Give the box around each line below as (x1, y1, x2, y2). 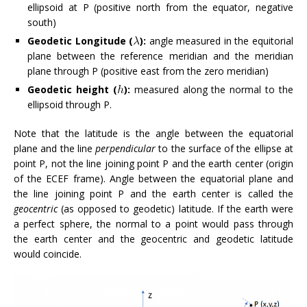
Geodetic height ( (27, 82, 117, 96)
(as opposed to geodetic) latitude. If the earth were (61, 201, 294, 215)
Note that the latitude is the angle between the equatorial (14, 126, 293, 140)
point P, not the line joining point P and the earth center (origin (14, 156, 293, 170)
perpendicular (95, 141, 156, 155)
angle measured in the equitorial (146, 34, 294, 47)
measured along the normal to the (130, 82, 293, 96)
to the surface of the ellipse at (156, 141, 294, 155)
